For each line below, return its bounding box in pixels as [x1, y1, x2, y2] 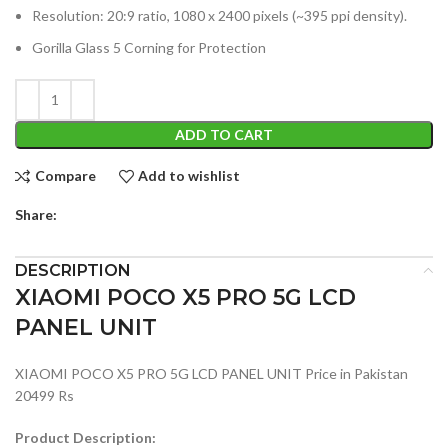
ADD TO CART [175, 125, 273, 143]
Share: [15, 205, 57, 223]
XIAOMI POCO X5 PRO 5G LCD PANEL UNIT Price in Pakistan [15, 364, 408, 382]
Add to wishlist [138, 167, 241, 185]
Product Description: [15, 428, 156, 446]
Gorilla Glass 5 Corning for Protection [32, 38, 266, 56]
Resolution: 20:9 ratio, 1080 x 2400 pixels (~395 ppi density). [32, 6, 407, 24]
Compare [34, 167, 96, 185]
